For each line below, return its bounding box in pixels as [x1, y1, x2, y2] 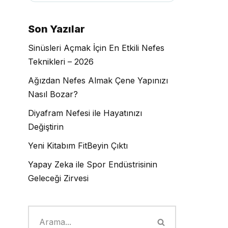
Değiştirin [28, 122, 64, 132]
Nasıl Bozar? [28, 89, 78, 99]
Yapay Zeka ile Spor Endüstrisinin [28, 159, 157, 169]
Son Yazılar [28, 23, 85, 35]
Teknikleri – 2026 [28, 56, 94, 67]
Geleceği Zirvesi [28, 173, 89, 183]
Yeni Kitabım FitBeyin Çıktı [28, 140, 128, 151]
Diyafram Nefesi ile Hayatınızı [28, 108, 142, 118]
